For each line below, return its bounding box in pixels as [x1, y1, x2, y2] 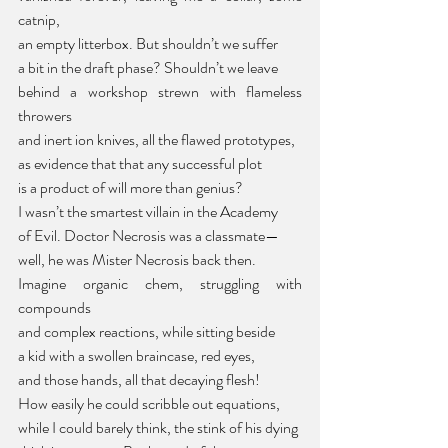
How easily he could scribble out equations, [18, 391, 280, 415]
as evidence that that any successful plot [18, 151, 262, 175]
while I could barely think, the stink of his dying [18, 415, 298, 439]
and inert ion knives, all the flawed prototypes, [18, 127, 295, 151]
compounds [18, 295, 91, 319]
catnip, [18, 7, 60, 31]
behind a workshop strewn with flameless [18, 79, 302, 103]
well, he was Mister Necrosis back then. [18, 247, 256, 271]
